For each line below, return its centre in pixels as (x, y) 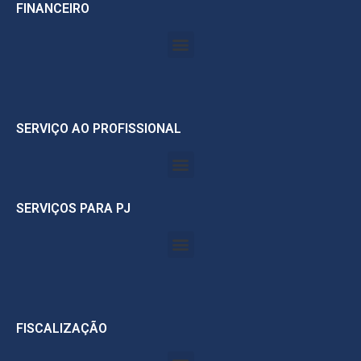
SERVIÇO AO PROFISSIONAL (99, 128)
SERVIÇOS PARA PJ (73, 208)
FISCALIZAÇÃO (62, 328)
